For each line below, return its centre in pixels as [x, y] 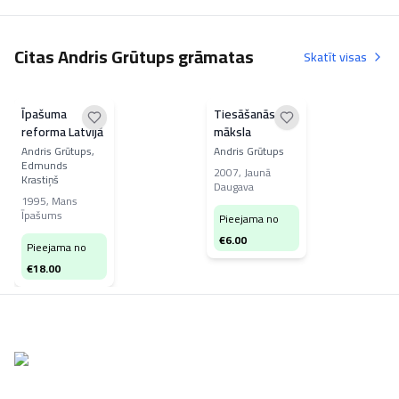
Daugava [234, 187]
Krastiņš [40, 179]
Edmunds [45, 165]
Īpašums [42, 215]
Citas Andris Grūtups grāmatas [134, 57]
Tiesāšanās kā [252, 114]
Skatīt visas [335, 57]
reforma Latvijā [62, 132]
